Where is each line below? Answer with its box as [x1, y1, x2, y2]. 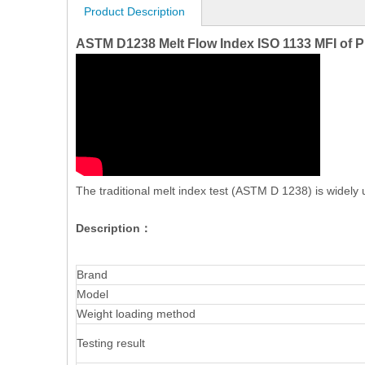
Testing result [77, 336, 145, 350]
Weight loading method [77, 307, 196, 320]
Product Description [84, 5, 185, 18]
